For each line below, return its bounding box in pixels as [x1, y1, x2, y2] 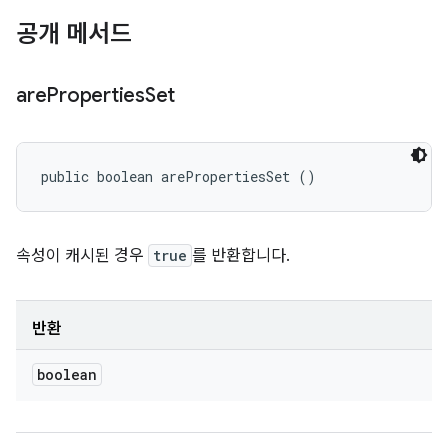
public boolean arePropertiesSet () [41, 167, 316, 186]
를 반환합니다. [192, 246, 290, 266]
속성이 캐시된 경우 [16, 246, 148, 266]
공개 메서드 [16, 19, 132, 49]
